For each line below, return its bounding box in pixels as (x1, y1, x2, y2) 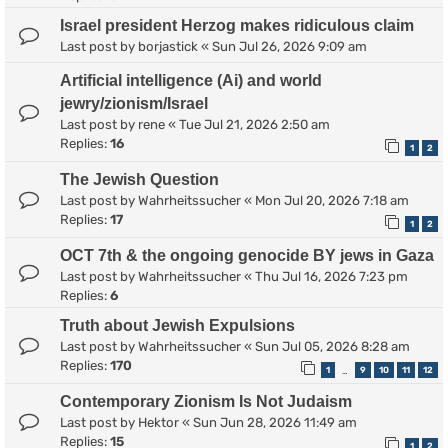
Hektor (138, 414, 179, 430)
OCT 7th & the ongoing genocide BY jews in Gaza (60, 246, 434, 264)
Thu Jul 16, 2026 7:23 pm (255, 268, 408, 284)
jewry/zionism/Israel (60, 94, 208, 112)
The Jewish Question (60, 170, 219, 188)
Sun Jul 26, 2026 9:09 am (212, 38, 367, 54)
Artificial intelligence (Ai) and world (60, 71, 322, 89)
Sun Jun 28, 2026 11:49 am (193, 414, 357, 430)
